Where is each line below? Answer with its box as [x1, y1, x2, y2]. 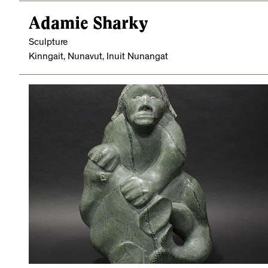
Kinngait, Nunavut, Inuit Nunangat [29, 52, 168, 62]
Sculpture [29, 38, 68, 48]
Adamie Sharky [29, 13, 148, 33]
